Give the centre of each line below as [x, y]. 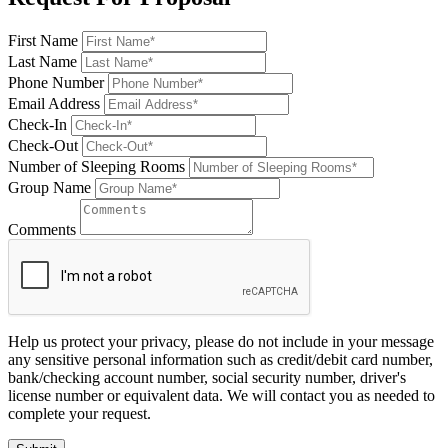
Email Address [54, 104]
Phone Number [56, 83]
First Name [43, 41]
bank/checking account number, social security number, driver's [207, 378]
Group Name [49, 188]
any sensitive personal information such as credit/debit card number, [220, 360]
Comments [42, 230]
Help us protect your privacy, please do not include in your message [221, 342]
